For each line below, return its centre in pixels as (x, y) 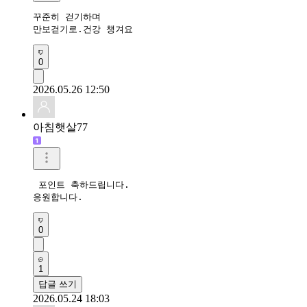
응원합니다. (63, 197)
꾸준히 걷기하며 (67, 16)
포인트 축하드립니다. (84, 184)
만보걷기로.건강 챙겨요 (83, 29)
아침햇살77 (60, 127)
